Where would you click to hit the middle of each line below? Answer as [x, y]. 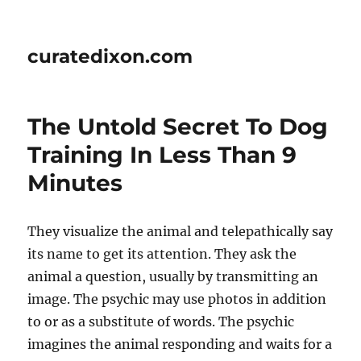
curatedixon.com [110, 56]
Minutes [75, 183]
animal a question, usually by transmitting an [173, 276]
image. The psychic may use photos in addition [177, 299]
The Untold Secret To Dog [178, 127]
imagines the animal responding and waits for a [180, 344]
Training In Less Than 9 [162, 155]
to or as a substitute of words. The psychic [161, 322]
